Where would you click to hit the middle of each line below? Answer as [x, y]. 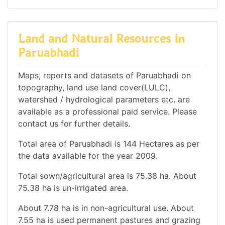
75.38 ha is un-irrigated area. [73, 188]
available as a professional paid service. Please [107, 111]
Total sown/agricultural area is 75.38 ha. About [107, 176]
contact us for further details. [74, 123]
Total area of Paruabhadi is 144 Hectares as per [109, 143]
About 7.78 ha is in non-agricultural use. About [106, 208]
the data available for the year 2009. [88, 155]
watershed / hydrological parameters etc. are [104, 99]
